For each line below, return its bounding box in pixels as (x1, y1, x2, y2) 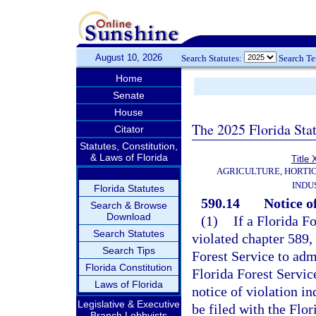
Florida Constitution (85, 262, 172, 273)
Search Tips (102, 245, 155, 256)
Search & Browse (90, 200, 167, 211)
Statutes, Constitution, (80, 140, 178, 152)
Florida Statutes (93, 183, 164, 194)
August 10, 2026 (95, 52, 162, 63)
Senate (113, 90, 145, 101)
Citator (114, 123, 144, 135)
